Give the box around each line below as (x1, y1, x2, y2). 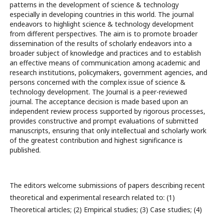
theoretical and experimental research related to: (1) (10, 193, 175, 202)
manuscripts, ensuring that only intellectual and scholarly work (10, 126, 206, 135)
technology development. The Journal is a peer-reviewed (10, 87, 187, 96)
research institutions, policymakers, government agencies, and (10, 68, 207, 77)
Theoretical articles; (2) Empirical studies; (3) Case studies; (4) (10, 205, 202, 214)
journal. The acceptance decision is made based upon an (10, 97, 188, 106)
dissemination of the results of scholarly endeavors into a (10, 39, 192, 48)
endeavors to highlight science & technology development (10, 19, 194, 29)
